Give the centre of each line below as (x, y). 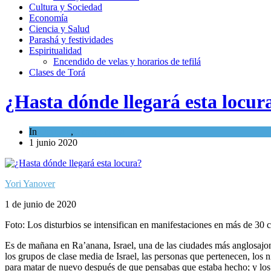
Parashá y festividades (71, 39)
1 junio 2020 (53, 142)
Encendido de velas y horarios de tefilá (127, 61)
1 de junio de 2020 (41, 204)
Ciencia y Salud (59, 28)
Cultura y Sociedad (66, 7)
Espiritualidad (55, 50)
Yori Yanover (30, 183)
